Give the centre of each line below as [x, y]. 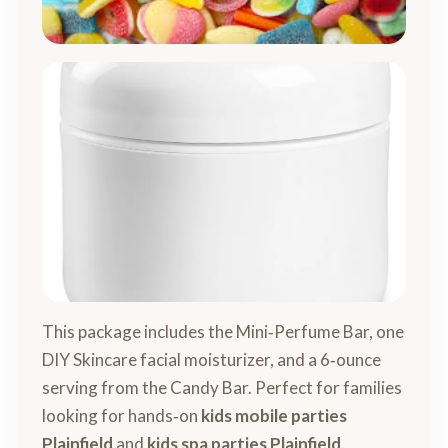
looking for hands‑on [122, 415]
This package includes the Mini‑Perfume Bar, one [223, 331]
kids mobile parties [274, 415]
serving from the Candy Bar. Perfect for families [222, 387]
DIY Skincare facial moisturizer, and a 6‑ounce [212, 359]
